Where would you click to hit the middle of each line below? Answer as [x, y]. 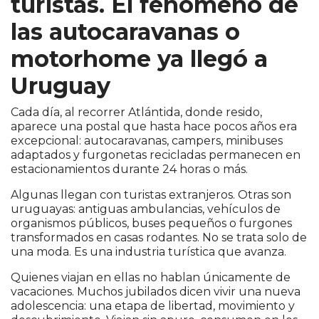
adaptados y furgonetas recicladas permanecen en [156, 155]
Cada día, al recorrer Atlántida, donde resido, [136, 113]
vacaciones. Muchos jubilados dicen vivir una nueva [156, 292]
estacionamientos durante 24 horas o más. [129, 169]
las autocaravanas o [125, 32]
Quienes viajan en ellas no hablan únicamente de [151, 278]
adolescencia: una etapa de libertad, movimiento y [153, 306]
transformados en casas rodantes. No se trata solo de [159, 238]
